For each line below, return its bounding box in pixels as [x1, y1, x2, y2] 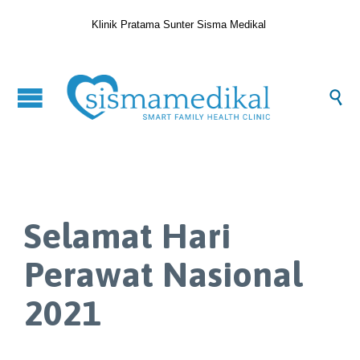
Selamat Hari [24, 215, 231, 256]
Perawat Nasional [24, 253, 302, 294]
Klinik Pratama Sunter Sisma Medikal [91, 18, 269, 31]
